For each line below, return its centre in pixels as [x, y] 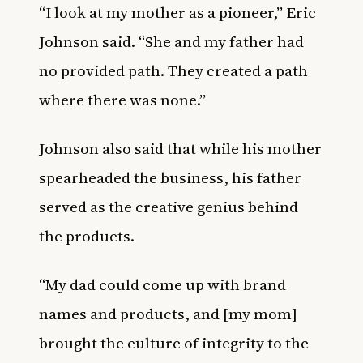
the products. [88, 236]
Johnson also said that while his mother [180, 148]
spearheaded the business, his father [170, 177]
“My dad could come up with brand [162, 284]
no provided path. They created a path [173, 70]
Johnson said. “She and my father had [171, 41]
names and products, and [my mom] [168, 314]
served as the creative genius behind [169, 207]
